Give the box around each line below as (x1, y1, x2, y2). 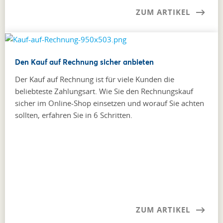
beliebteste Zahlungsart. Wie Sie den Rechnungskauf (15, 86, 193, 96)
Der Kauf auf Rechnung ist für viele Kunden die (15, 74, 174, 84)
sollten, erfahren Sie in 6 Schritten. (15, 110, 132, 120)
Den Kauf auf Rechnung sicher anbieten (15, 56, 154, 67)
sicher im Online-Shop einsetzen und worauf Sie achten (15, 98, 204, 108)
